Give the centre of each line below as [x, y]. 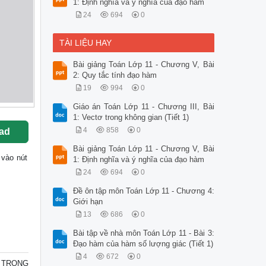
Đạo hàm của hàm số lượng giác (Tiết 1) [143, 244]
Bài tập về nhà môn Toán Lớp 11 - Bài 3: [143, 233]
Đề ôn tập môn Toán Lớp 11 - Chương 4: [143, 191]
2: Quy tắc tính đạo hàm [115, 75]
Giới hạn [88, 202]
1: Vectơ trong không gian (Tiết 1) [131, 118]
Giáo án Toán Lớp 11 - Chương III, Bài [143, 107]
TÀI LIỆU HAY [85, 43]
